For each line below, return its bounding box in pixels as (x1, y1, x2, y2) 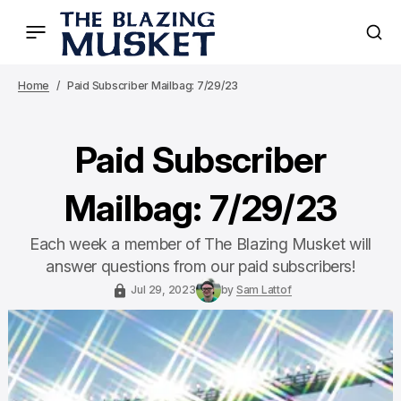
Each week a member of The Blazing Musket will (30, 235, 371, 253)
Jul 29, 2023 (131, 283, 196, 296)
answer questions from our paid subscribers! (46, 257, 355, 276)
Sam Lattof (235, 283, 292, 296)
